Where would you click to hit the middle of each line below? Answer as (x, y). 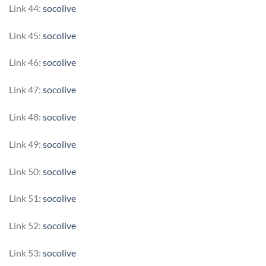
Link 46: (26, 62)
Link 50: (26, 171)
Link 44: (26, 8)
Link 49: (26, 144)
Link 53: (26, 253)
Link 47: (26, 90)
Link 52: (26, 226)
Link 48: (26, 117)
